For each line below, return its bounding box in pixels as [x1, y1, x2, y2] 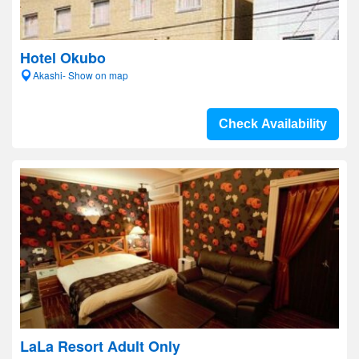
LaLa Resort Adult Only [20, 336, 180, 357]
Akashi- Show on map [33, 68, 128, 82]
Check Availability [219, 117, 327, 131]
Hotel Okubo [20, 47, 106, 68]
